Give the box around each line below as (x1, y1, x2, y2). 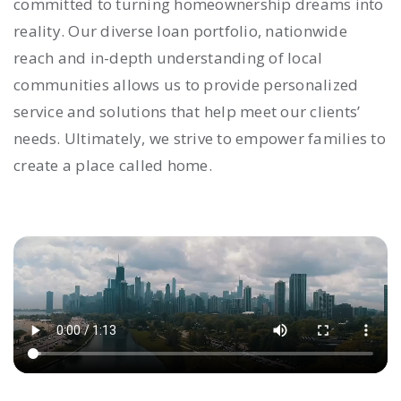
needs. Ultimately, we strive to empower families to (13, 127, 386, 149)
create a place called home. (13, 154, 212, 175)
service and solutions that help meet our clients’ (13, 100, 361, 122)
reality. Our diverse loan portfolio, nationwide (13, 20, 347, 41)
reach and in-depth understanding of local (13, 47, 323, 68)
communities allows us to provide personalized (13, 73, 359, 95)
